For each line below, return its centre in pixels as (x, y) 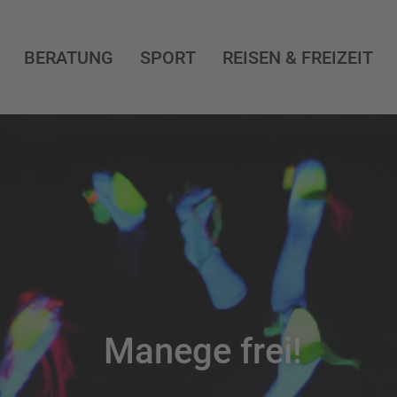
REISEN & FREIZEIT (298, 58)
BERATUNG (69, 58)
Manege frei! (203, 351)
